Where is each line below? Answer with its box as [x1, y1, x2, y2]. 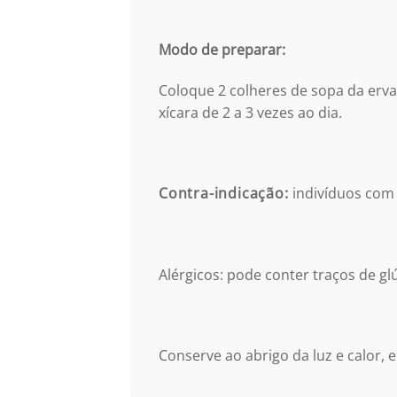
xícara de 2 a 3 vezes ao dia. [159, 102, 346, 122]
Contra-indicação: [159, 183, 289, 204]
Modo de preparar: [159, 39, 285, 59]
